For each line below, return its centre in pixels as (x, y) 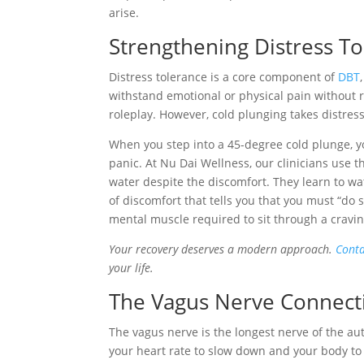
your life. (132, 267)
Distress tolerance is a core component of (224, 76)
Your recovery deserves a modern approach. (223, 249)
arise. (124, 12)
